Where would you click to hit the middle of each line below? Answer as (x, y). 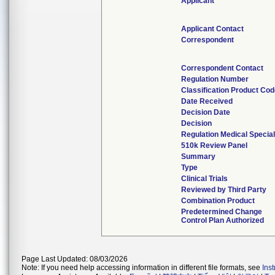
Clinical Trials (205, 179)
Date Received (207, 101)
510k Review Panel (215, 145)
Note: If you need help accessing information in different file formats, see (142, 268)
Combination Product (218, 201)
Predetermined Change (222, 212)
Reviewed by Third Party (224, 190)
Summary (199, 157)
